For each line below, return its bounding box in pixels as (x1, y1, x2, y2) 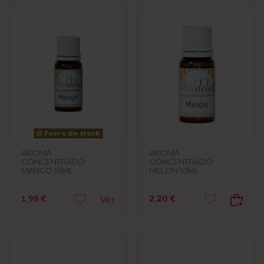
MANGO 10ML (21, 166, 73, 176)
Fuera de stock (42, 128, 100, 137)
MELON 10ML (149, 166, 199, 176)
